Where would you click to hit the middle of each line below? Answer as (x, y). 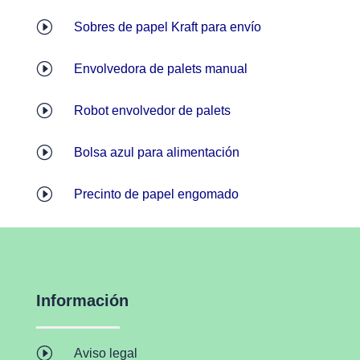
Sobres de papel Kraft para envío (167, 27)
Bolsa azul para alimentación (156, 152)
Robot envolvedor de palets (152, 110)
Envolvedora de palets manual (160, 68)
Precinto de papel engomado (156, 194)
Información (82, 300)
